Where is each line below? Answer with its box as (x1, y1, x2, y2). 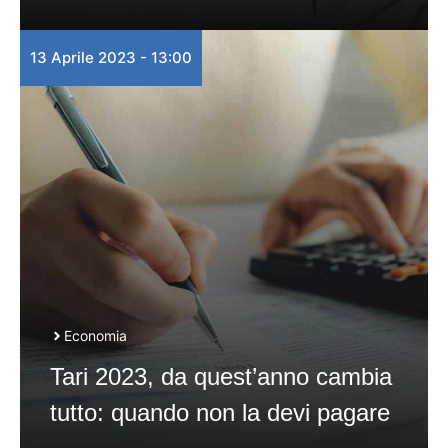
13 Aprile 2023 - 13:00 (30, 48, 192, 67)
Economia (64, 327, 127, 344)
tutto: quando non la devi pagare (50, 399, 390, 426)
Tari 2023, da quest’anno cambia (50, 363, 392, 390)
